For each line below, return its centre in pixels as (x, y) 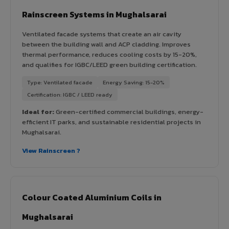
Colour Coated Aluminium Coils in (92, 197)
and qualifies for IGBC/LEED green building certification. (109, 64)
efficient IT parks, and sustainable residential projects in (111, 122)
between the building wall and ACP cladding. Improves (106, 44)
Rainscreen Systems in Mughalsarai (94, 14)
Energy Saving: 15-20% (134, 82)
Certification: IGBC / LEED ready (70, 94)
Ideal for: (38, 111)
